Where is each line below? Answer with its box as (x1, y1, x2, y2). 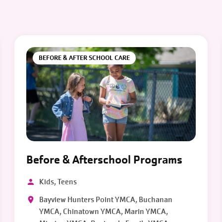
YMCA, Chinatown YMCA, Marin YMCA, (39, 207, 168, 217)
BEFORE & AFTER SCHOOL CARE (39, 53, 130, 62)
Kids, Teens (39, 177, 77, 187)
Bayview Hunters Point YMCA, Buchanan (39, 195, 173, 205)
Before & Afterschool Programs (26, 153, 183, 167)
